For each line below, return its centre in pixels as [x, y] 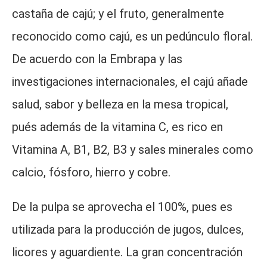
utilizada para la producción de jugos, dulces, [128, 229]
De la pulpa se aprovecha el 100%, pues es [122, 207]
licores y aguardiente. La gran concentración [127, 252]
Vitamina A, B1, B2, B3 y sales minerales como [133, 150]
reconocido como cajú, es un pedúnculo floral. [132, 36]
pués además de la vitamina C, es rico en [117, 127]
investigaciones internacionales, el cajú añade [130, 82]
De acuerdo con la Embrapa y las [97, 59]
